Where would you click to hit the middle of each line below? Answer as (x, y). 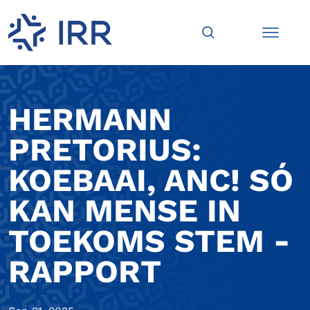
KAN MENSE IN (125, 211)
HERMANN (90, 119)
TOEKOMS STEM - (149, 241)
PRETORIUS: (105, 150)
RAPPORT (85, 272)
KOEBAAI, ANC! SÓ (151, 180)
